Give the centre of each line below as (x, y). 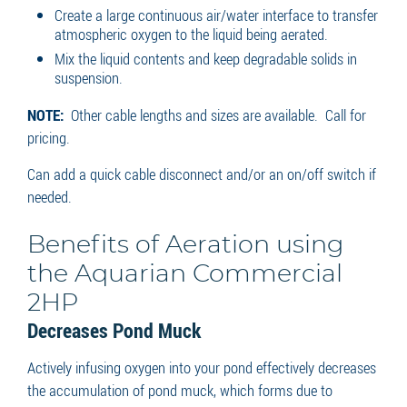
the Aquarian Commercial (185, 273)
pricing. (49, 137)
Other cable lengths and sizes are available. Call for (215, 114)
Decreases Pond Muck (114, 330)
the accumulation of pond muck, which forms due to (180, 390)
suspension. (89, 77)
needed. (50, 196)
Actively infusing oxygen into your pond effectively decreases (202, 367)
